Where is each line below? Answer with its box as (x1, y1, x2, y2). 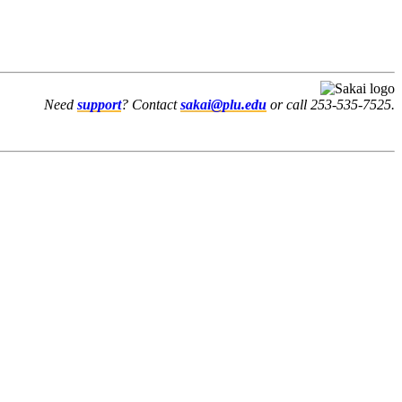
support (77, 96, 121, 112)
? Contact (121, 96, 180, 112)
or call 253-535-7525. (267, 96, 395, 112)
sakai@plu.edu (180, 96, 267, 112)
